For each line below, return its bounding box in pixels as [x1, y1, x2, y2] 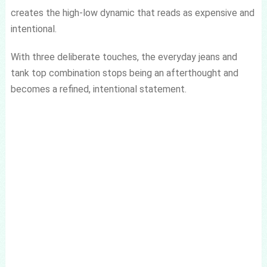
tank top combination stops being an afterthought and [10, 67, 238, 79]
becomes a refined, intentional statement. [10, 83, 187, 95]
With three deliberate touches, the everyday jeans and [10, 51, 237, 63]
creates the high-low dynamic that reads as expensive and [10, 7, 254, 18]
